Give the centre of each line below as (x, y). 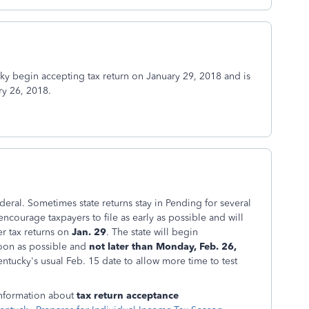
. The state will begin (152, 232)
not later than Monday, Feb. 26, (163, 247)
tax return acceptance (128, 296)
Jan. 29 (88, 232)
